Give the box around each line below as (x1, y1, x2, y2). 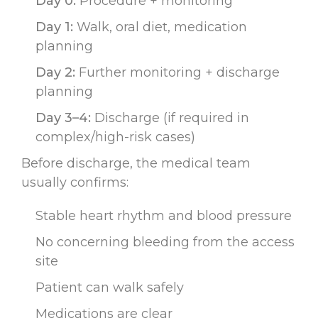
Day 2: (35, 64, 75, 80)
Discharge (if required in (91, 109, 249, 126)
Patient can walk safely (35, 279, 184, 295)
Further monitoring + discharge (75, 64, 280, 80)
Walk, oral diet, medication (73, 18, 247, 35)
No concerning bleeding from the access (35, 234, 295, 250)
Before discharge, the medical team (21, 155, 251, 171)
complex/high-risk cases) (35, 128, 195, 145)
